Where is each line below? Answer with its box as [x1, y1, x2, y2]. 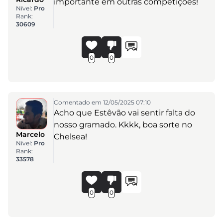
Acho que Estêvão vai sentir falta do [53, 108, 195, 117]
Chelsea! [53, 131, 87, 141]
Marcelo [16, 129, 45, 139]
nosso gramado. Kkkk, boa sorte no [53, 119, 192, 129]
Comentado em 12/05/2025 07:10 [53, 98, 151, 106]
